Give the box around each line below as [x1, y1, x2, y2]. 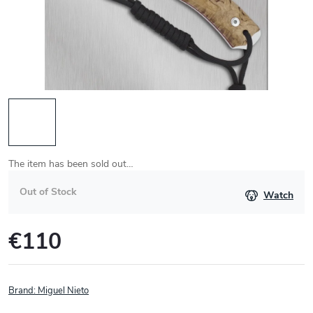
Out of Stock [20, 185, 77, 198]
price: [8, 265, 31, 279]
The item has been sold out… [8, 157, 133, 170]
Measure [8, 252, 45, 265]
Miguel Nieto [38, 284, 89, 297]
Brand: [8, 284, 38, 297]
